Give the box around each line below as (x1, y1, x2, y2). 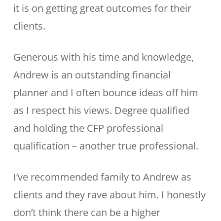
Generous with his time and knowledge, (13, 50, 194, 64)
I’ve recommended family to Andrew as (13, 170, 191, 184)
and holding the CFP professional (13, 121, 163, 135)
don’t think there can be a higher (13, 206, 160, 219)
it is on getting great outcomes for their (13, 1, 191, 15)
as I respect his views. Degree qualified (13, 104, 189, 117)
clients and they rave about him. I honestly (13, 188, 206, 201)
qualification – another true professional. (13, 139, 198, 152)
